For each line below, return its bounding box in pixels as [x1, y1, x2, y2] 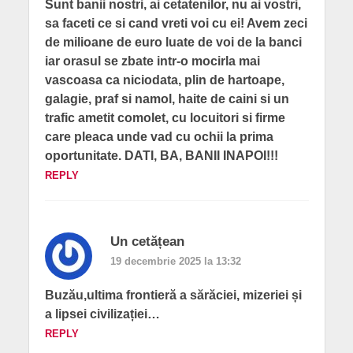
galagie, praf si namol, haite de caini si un [44, 92, 289, 106]
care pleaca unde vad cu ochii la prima [44, 130, 273, 144]
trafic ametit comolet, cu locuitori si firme [44, 111, 285, 125]
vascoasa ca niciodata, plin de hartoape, [44, 73, 284, 87]
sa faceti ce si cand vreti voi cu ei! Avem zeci [44, 17, 307, 31]
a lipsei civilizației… [44, 307, 160, 321]
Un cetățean [110, 234, 184, 250]
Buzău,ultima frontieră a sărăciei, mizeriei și [44, 288, 302, 303]
